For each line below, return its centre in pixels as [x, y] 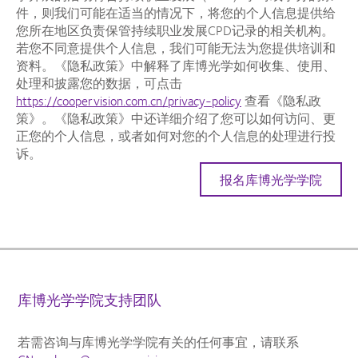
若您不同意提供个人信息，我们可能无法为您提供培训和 [176, 47]
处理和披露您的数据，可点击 [99, 82]
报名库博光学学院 [271, 179]
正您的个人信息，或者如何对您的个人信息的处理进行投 [176, 135]
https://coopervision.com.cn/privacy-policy [129, 100]
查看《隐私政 [281, 100]
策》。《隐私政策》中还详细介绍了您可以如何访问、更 [176, 117]
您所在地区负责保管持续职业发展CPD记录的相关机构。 [175, 30]
